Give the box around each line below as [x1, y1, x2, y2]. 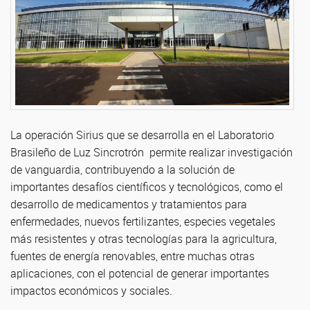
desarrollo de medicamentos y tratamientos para [10, 197, 247, 212]
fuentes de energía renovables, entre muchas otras [10, 248, 255, 264]
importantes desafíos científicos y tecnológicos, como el [10, 179, 283, 195]
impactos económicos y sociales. [10, 283, 172, 299]
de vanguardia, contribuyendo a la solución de [10, 162, 235, 178]
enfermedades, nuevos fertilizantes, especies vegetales [10, 214, 275, 230]
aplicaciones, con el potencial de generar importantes [10, 266, 269, 282]
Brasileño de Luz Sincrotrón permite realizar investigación [10, 145, 293, 161]
